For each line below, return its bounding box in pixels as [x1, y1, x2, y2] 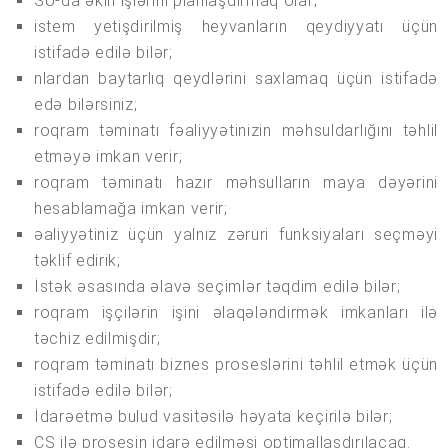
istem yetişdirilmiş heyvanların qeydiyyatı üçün [34, 17, 438, 37]
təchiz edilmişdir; [34, 329, 161, 349]
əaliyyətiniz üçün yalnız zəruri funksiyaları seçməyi [34, 225, 438, 245]
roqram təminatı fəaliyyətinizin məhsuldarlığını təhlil [34, 121, 438, 141]
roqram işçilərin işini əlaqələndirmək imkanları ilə [34, 303, 438, 323]
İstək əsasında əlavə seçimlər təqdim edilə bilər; [34, 277, 401, 297]
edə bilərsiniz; [34, 95, 138, 115]
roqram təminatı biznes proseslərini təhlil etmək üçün [34, 355, 438, 375]
